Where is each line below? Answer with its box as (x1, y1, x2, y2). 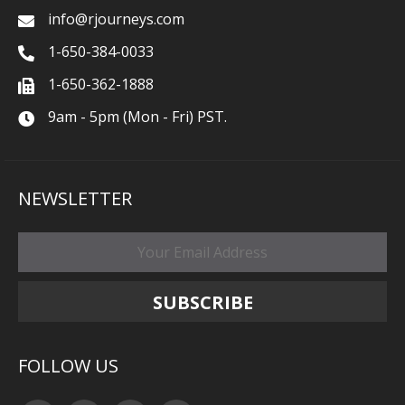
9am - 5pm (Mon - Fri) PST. (48, 107, 227, 127)
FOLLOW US (18, 353, 118, 379)
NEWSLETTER (18, 186, 132, 212)
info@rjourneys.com (48, 9, 184, 30)
